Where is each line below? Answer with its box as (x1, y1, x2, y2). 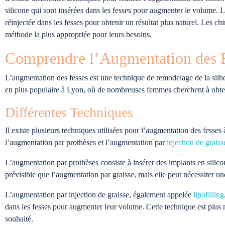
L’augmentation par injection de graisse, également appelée (5, 190, 193, 199)
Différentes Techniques (5, 104, 133, 120)
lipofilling (193, 190, 224, 199)
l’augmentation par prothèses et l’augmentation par (5, 138, 167, 147)
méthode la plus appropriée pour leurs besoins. (5, 30, 152, 39)
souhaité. (5, 214, 33, 223)
